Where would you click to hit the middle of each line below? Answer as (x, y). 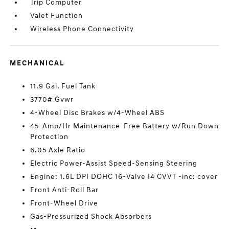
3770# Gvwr (52, 99)
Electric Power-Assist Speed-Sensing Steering (114, 163)
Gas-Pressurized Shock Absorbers (91, 216)
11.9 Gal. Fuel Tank (63, 86)
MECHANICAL (37, 63)
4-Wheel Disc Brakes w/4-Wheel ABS (98, 113)
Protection (50, 137)
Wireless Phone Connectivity (82, 29)
